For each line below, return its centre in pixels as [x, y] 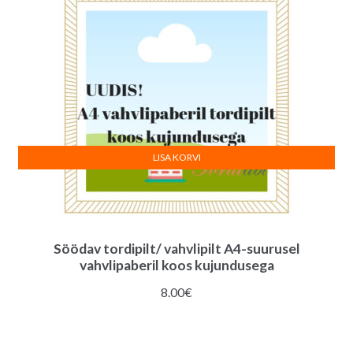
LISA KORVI [176, 158]
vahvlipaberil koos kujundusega [176, 266]
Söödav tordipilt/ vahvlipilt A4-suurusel [176, 249]
